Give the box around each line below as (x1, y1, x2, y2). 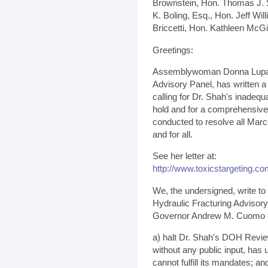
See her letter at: (153, 151, 217, 162)
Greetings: (153, 44, 193, 55)
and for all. (153, 129, 193, 140)
